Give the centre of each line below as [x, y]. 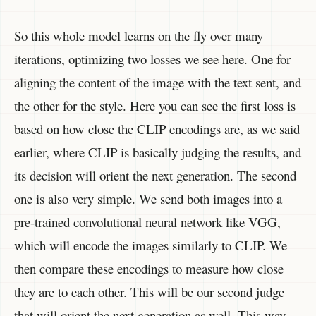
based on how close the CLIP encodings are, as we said [157, 129]
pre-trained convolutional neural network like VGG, [147, 222]
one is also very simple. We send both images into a [148, 199]
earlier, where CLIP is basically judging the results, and [158, 152]
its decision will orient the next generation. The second [155, 176]
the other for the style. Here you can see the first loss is [155, 106]
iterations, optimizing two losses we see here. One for [152, 59]
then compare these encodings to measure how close [149, 269]
